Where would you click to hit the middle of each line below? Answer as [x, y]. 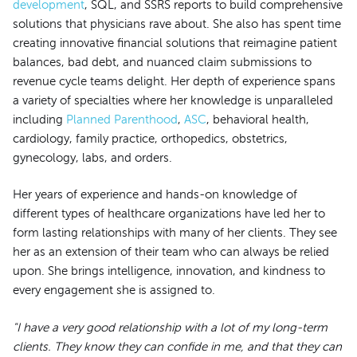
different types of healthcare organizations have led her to [169, 214]
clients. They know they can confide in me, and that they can [177, 346]
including [39, 120]
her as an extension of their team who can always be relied [171, 252]
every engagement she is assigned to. [114, 290]
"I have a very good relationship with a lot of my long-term [170, 327]
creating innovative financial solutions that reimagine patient [175, 43]
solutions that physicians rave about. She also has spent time [177, 24]
